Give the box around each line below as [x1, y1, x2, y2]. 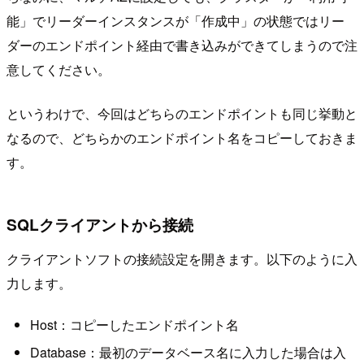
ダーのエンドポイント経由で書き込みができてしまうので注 [6, 36, 357, 55]
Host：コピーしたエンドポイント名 [29, 315, 239, 335]
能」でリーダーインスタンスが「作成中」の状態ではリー [6, 11, 344, 31]
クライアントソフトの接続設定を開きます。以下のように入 [6, 249, 357, 268]
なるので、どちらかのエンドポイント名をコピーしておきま [6, 128, 357, 148]
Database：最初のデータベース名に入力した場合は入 [29, 342, 346, 362]
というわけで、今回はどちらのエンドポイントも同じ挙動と [6, 104, 357, 123]
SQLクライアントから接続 [6, 213, 193, 236]
